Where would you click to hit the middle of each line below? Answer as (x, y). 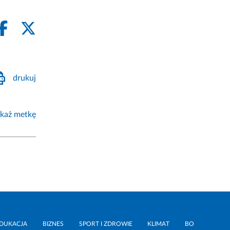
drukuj (24, 78)
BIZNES (53, 224)
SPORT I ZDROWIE (106, 224)
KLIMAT (159, 224)
